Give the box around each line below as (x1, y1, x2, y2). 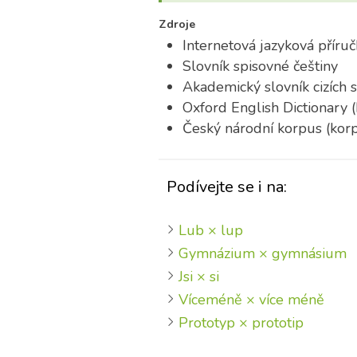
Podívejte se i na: (166, 176, 287, 198)
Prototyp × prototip (178, 313, 304, 332)
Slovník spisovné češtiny (182, 57, 338, 76)
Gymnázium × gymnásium (178, 244, 347, 263)
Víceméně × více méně (178, 290, 324, 309)
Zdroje (158, 17, 195, 32)
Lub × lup (178, 221, 243, 240)
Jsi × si (178, 267, 219, 286)
